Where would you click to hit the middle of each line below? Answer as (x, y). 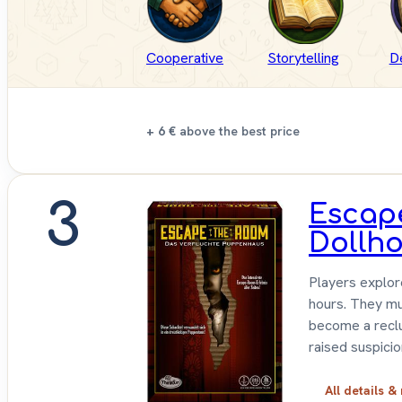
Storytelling (304, 58)
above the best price (238, 131)
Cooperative (185, 58)
